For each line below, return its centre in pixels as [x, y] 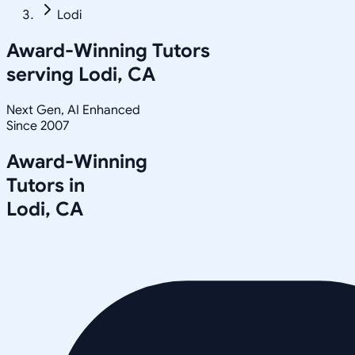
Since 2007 [38, 126]
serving [42, 74]
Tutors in [46, 185]
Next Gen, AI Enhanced [73, 110]
